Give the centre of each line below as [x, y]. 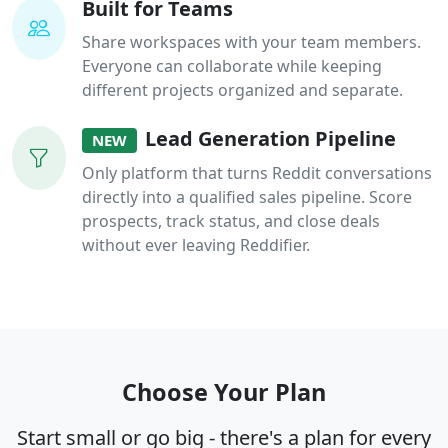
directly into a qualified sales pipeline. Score [247, 197]
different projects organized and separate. [242, 90]
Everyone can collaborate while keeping [232, 66]
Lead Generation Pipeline [270, 139]
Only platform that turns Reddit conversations [257, 173]
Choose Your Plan [224, 392]
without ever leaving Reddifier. [196, 245]
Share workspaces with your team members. [251, 42]
